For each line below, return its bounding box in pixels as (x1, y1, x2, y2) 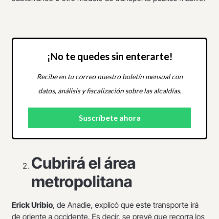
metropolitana (31, 172, 132, 191)
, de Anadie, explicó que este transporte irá (53, 199, 198, 210)
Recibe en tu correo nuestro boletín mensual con (36, 72, 183, 81)
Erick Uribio (12, 199, 53, 210)
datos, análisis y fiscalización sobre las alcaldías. (38, 86, 181, 95)
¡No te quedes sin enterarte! (46, 50, 173, 62)
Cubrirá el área (31, 153, 136, 173)
